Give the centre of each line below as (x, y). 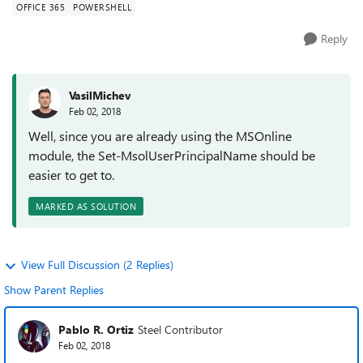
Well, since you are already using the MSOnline (160, 136)
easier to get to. (71, 175)
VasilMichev (100, 95)
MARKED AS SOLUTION (86, 206)
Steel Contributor (180, 329)
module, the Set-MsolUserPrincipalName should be (172, 155)
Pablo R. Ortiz (96, 329)
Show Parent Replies (54, 290)
